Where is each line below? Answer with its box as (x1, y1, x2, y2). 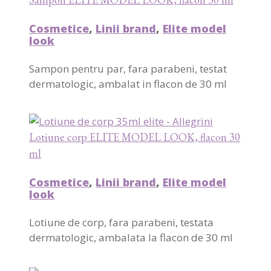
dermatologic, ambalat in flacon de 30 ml (29, 76, 227, 91)
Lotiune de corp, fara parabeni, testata (29, 215, 214, 229)
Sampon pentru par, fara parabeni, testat (29, 61, 227, 76)
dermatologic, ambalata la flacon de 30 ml (29, 230, 233, 244)
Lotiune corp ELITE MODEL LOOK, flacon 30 (29, 129, 240, 144)
